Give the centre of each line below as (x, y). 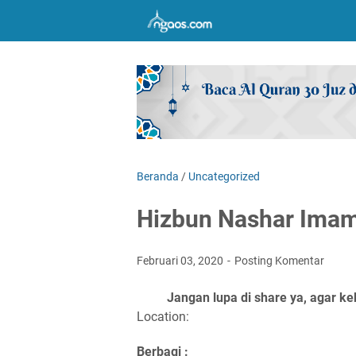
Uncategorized (224, 176)
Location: (163, 316)
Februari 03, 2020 (181, 260)
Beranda (158, 176)
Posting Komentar (279, 260)
